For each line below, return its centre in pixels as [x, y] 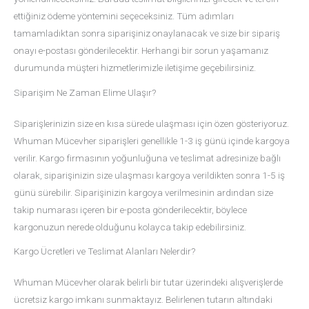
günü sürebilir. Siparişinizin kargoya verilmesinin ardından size [143, 192]
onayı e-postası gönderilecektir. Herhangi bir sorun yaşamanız [141, 50]
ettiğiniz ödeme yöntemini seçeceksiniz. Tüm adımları [124, 16]
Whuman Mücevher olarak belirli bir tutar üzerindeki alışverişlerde [148, 282]
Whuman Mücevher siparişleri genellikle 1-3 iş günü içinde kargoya [152, 140]
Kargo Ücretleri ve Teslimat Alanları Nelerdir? [104, 251]
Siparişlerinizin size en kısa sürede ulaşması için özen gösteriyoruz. [151, 123]
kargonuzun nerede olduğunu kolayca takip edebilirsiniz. [130, 227]
